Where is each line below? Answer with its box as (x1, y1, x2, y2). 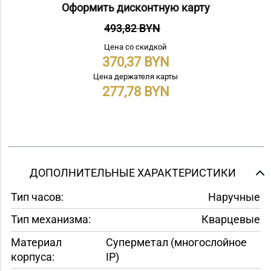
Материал (10, 236, 62, 249)
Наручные (207, 190, 260, 203)
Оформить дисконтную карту (61, 1, 210, 15)
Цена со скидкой (104, 42, 167, 52)
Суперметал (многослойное (106, 236, 247, 249)
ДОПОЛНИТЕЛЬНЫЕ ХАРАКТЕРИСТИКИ (29, 166, 236, 179)
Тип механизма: (10, 213, 91, 226)
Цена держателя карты (93, 72, 178, 82)
